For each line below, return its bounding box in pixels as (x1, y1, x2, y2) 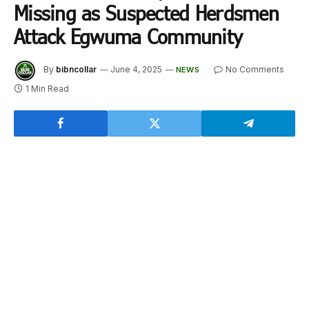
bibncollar (56, 63, 97, 74)
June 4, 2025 (110, 63, 162, 74)
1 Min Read (26, 83, 69, 94)
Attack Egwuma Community (14, 23, 243, 48)
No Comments (225, 63, 284, 74)
